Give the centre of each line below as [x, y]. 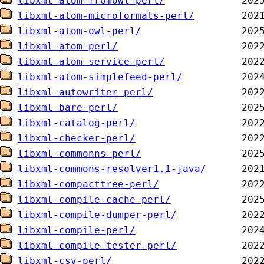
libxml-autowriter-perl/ [85, 92]
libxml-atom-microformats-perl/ [106, 16]
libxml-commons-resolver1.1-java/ [112, 169]
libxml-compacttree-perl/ [88, 184]
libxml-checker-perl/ [77, 138]
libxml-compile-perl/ [77, 230]
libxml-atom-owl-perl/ [80, 31]
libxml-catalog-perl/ [77, 123]
